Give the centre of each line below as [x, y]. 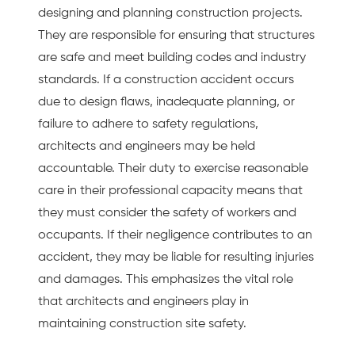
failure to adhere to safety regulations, [148, 125]
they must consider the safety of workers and [167, 214]
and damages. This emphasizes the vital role [166, 280]
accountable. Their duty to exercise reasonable [173, 169]
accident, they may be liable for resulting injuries [176, 258]
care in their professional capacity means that [170, 191]
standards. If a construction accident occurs [166, 80]
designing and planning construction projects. [170, 14]
